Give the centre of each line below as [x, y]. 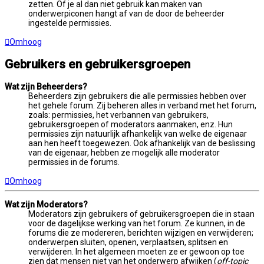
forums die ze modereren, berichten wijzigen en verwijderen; [141, 232]
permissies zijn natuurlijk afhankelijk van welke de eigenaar [138, 133]
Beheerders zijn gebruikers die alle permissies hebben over [137, 96]
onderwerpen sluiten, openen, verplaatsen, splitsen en [128, 242]
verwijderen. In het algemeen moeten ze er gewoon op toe [136, 251]
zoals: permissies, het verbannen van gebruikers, [118, 115]
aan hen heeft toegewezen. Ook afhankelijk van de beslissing [142, 143]
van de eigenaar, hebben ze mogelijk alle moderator [124, 152]
